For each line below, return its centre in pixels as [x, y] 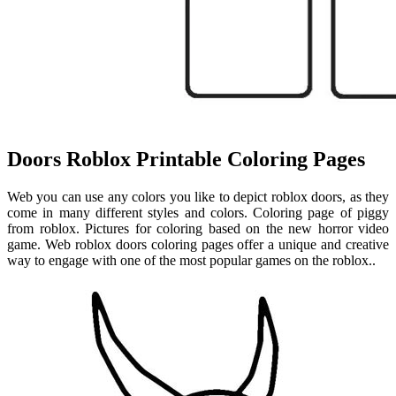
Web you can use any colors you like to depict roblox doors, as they [198, 196]
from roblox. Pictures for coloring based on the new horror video [198, 228]
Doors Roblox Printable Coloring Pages [186, 159]
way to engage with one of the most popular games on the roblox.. [191, 260]
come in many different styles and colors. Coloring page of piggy [198, 212]
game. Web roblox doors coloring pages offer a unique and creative [198, 244]
